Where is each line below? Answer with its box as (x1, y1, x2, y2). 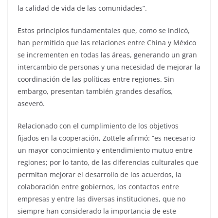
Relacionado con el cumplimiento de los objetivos (18, 121, 179, 130)
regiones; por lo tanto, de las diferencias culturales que (18, 158, 199, 167)
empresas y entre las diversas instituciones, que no (18, 194, 185, 203)
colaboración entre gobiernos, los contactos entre (18, 182, 179, 191)
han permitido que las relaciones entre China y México (18, 38, 196, 47)
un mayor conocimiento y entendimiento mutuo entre (18, 145, 193, 155)
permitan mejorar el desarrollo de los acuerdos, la (18, 170, 182, 179)
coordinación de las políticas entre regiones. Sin (18, 74, 174, 84)
